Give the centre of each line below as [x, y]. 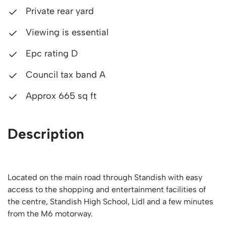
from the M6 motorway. [51, 214]
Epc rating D [50, 53]
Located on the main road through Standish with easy [105, 177]
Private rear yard [59, 11]
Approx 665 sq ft [60, 96]
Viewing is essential [66, 32]
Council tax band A [64, 75]
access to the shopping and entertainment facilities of [107, 189]
